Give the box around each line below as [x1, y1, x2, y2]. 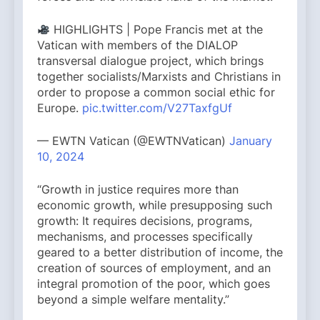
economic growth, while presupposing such [37, 198, 272, 213]
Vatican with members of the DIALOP [37, 38, 238, 53]
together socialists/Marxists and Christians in [37, 69, 281, 84]
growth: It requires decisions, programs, [37, 214, 252, 229]
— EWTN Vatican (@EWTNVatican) [37, 134, 229, 149]
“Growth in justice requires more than [37, 182, 239, 197]
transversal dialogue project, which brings [37, 54, 264, 69]
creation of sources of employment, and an [37, 261, 271, 276]
